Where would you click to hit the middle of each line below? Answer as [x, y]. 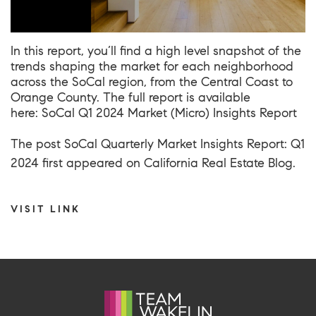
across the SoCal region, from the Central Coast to [152, 81]
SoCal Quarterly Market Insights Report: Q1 [184, 144]
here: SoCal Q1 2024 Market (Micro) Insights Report [154, 113]
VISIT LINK [45, 208]
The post [37, 144]
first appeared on [91, 163]
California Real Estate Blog [218, 163]
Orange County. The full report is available [130, 97]
